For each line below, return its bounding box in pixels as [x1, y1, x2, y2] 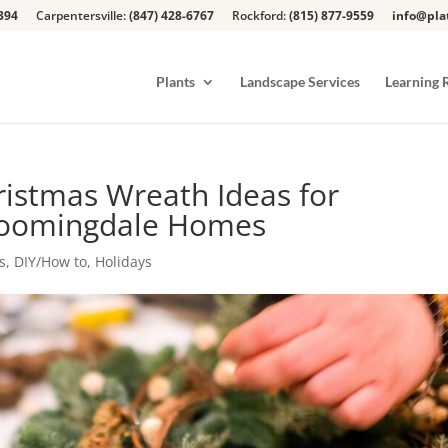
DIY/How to [14, 252, 88, 271]
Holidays [95, 252, 153, 271]
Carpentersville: [36, 7, 129, 24]
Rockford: [232, 7, 289, 24]
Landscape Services [240, 73, 360, 90]
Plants [156, 73, 195, 90]
